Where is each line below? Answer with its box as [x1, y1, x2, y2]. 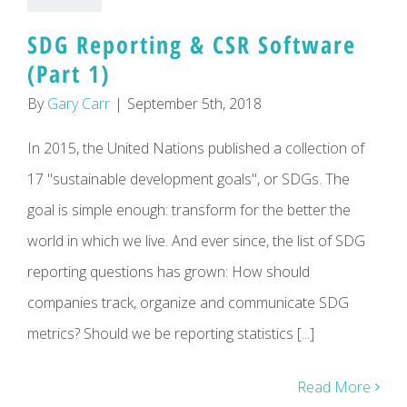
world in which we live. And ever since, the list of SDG [27, 231, 365, 251]
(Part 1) [27, 57, 110, 90]
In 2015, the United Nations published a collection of [27, 138, 364, 158]
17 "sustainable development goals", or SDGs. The [27, 169, 350, 189]
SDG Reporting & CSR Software [27, 28, 356, 61]
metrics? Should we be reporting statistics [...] [27, 323, 314, 343]
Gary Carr [47, 94, 110, 114]
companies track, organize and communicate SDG [27, 293, 349, 313]
